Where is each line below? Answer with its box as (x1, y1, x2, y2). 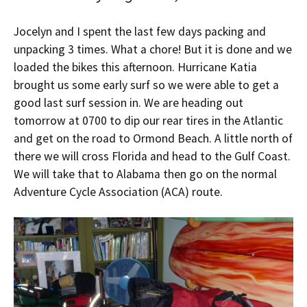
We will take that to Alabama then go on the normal (14, 167, 277, 182)
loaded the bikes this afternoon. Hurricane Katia (14, 60, 257, 75)
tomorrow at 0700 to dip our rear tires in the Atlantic (14, 113, 283, 128)
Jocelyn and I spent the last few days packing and (14, 24, 266, 39)
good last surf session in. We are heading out (14, 95, 243, 110)
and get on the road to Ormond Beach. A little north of (14, 131, 293, 146)
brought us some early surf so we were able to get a (14, 77, 279, 93)
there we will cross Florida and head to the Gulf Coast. (14, 149, 291, 164)
